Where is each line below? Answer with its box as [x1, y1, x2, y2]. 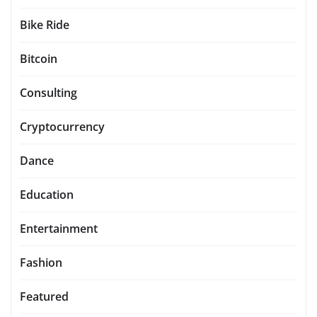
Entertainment [20, 221, 98, 237]
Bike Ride [20, 17, 69, 33]
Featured [20, 289, 69, 305]
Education [20, 187, 74, 203]
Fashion [20, 255, 62, 271]
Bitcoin [20, 51, 57, 67]
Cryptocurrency [20, 119, 105, 135]
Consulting [20, 85, 77, 101]
